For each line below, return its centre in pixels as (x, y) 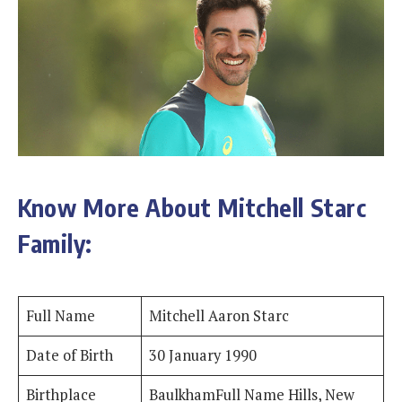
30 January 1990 (203, 356)
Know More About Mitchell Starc (192, 207)
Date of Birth (70, 356)
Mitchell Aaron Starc (219, 316)
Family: (55, 243)
